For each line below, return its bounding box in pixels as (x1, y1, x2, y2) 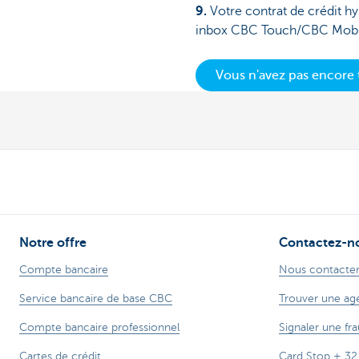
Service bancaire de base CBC (19, 292, 172, 305)
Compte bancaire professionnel (19, 321, 179, 333)
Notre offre (19, 235, 87, 250)
